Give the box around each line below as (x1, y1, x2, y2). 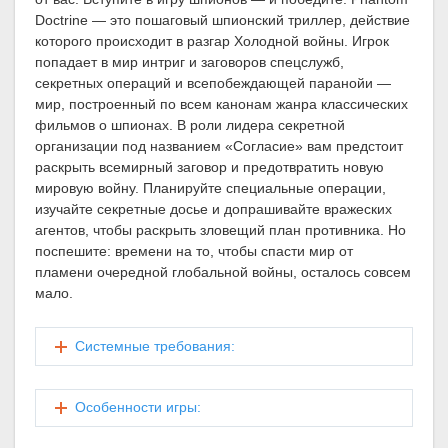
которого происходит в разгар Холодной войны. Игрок (35, 33, 389, 50)
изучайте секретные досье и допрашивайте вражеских (35, 201, 392, 218)
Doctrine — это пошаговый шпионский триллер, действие (35, 12, 410, 29)
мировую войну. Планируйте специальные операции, (35, 180, 386, 197)
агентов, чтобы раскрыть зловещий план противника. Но (35, 222, 406, 239)
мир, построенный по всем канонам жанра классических (35, 96, 408, 113)
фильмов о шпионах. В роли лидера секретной (35, 117, 345, 134)
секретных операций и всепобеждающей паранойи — (35, 75, 391, 92)
